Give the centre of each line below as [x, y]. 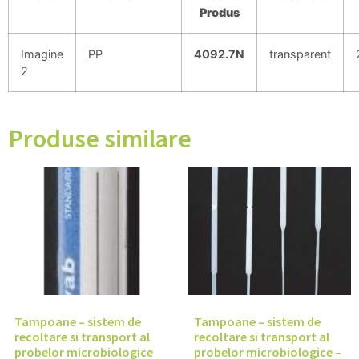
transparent [300, 54]
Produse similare [100, 139]
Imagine [42, 54]
